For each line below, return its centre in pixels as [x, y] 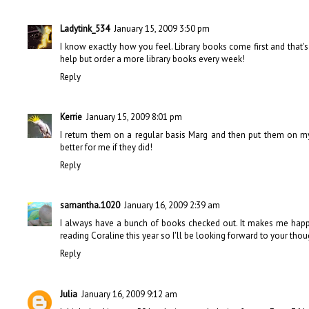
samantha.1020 [90, 206]
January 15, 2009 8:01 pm [134, 117]
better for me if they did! [106, 148]
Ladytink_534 [85, 28]
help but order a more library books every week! [152, 59]
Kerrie [71, 117]
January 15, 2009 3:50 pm [162, 28]
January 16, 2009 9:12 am [129, 294]
